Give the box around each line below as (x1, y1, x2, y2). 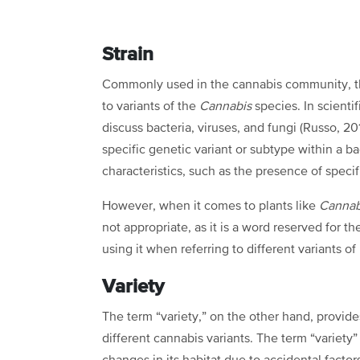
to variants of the (102, 100, 199, 113)
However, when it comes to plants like (102, 199, 319, 213)
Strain (102, 44, 153, 64)
